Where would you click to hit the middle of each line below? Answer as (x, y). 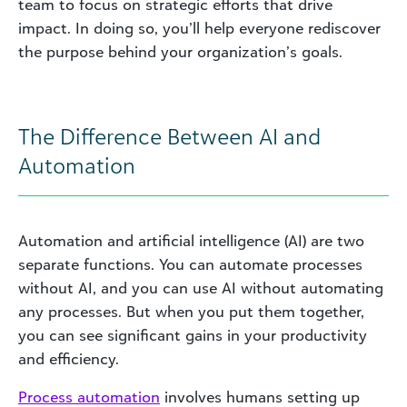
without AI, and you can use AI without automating (201, 288)
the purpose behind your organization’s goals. (180, 51)
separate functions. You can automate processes (190, 264)
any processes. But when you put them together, (191, 311)
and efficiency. (69, 358)
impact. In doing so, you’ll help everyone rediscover (199, 28)
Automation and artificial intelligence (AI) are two (191, 240)
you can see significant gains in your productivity (193, 335)
